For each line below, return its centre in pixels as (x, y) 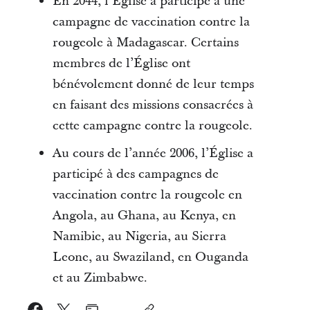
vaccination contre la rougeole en (147, 195)
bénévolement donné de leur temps (153, 84)
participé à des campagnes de (135, 174)
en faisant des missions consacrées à (153, 105)
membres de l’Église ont (121, 63)
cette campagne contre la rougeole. (152, 126)
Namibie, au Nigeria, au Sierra (139, 236)
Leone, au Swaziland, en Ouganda (150, 257)
